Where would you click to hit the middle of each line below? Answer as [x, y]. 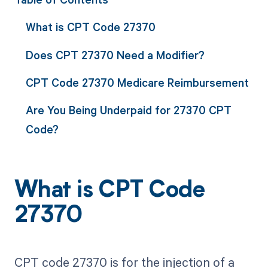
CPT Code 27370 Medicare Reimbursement [137, 82]
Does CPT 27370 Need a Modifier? [115, 54]
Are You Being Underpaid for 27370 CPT [128, 110]
